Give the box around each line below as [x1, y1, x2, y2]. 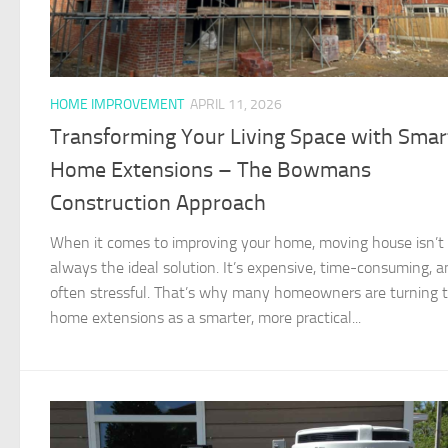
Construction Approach [50, 189, 266, 216]
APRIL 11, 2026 [190, 95, 282, 113]
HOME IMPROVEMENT [50, 95, 184, 113]
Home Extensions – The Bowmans [50, 156, 371, 183]
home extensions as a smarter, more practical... [50, 307, 361, 327]
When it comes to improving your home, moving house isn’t [50, 232, 444, 252]
